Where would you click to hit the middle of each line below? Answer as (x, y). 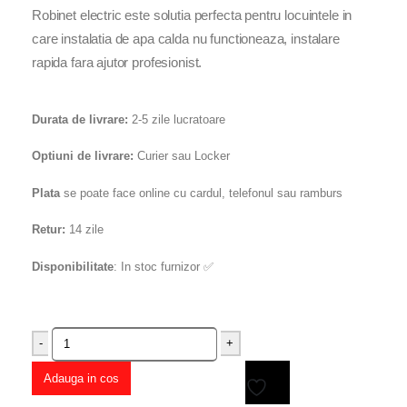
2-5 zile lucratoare (177, 119)
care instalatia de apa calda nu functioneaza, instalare (186, 40)
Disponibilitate (73, 266)
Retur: (49, 230)
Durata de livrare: (80, 119)
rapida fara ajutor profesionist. (117, 63)
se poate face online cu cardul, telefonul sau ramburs (201, 193)
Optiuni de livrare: (83, 156)
